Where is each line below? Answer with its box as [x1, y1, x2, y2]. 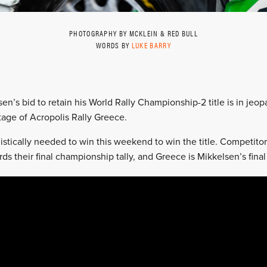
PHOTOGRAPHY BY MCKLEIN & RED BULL [69, 27, 198, 39]
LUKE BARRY [131, 39, 171, 51]
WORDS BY [96, 39, 132, 51]
